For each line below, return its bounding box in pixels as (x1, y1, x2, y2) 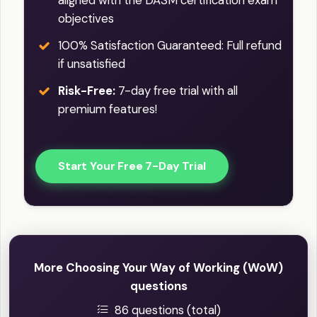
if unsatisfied (58, 55, 125, 71)
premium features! (58, 100, 157, 117)
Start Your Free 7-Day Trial (58, 158, 206, 173)
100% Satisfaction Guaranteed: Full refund (58, 37, 282, 53)
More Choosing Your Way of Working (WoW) (34, 259, 283, 275)
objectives (58, 10, 114, 26)
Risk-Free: (58, 82, 115, 98)
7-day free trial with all (115, 82, 238, 98)
